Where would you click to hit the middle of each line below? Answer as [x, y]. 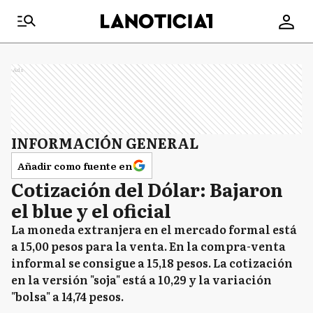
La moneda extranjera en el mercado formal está [154, 229]
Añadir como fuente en [75, 166]
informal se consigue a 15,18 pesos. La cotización [152, 263]
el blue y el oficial [91, 210]
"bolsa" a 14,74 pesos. [67, 296]
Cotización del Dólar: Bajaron [147, 189]
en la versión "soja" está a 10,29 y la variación [141, 279]
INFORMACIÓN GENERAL [105, 143]
